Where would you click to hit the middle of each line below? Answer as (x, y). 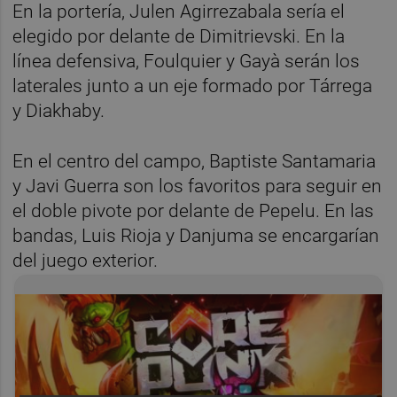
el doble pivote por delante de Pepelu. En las (194, 210)
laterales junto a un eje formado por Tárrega (193, 86)
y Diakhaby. (61, 110)
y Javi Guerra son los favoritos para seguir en (198, 186)
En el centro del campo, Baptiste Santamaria (195, 161)
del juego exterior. (88, 260)
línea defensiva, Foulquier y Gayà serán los (187, 61)
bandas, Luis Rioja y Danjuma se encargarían (196, 235)
